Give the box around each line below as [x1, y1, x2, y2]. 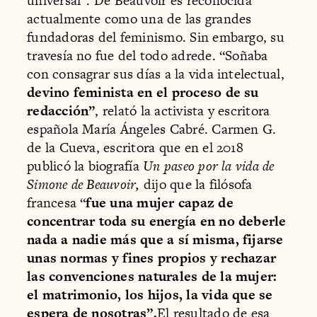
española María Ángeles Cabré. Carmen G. [27, 120, 277, 139]
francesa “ [27, 193, 86, 213]
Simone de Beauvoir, [27, 175, 140, 195]
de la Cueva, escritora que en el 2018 [27, 138, 243, 158]
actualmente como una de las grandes [27, 9, 252, 29]
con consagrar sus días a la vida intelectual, [27, 64, 284, 84]
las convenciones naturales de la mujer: [27, 267, 277, 287]
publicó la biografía [27, 156, 144, 176]
